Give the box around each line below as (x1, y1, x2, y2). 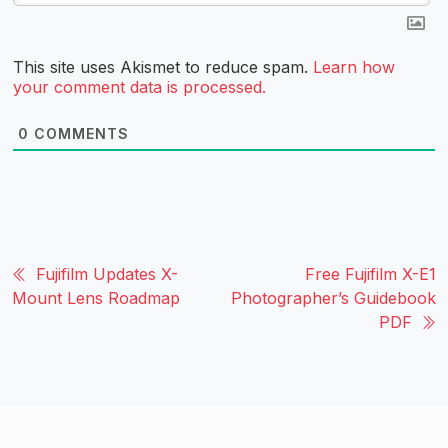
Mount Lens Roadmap (12, 287, 180, 308)
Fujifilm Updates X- (36, 263, 178, 284)
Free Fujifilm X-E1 (305, 263, 436, 284)
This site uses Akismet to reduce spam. (13, 56, 313, 77)
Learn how (313, 56, 395, 77)
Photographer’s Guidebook (231, 287, 436, 308)
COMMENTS (29, 124, 129, 142)
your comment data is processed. (13, 76, 266, 97)
